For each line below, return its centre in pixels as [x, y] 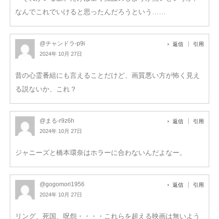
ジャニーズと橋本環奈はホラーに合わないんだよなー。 [101, 152]
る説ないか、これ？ [46, 89]
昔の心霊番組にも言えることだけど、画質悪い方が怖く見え [108, 75]
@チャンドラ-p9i [62, 43]
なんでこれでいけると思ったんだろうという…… [90, 11]
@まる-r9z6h [57, 120]
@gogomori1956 [62, 184]
